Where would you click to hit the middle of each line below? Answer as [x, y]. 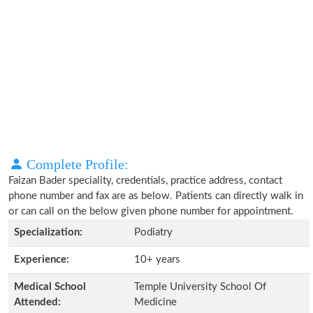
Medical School [50, 287]
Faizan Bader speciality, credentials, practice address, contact [145, 181]
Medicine [155, 302]
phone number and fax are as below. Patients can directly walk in [156, 196]
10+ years [157, 260]
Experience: [42, 260]
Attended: [37, 302]
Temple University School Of [200, 287]
